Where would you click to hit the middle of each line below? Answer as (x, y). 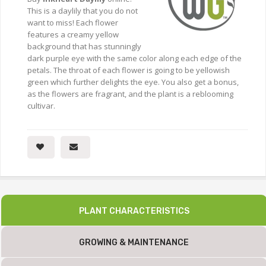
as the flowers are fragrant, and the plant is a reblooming (130, 94)
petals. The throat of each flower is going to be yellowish (129, 70)
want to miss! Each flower (73, 23)
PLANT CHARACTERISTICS (134, 211)
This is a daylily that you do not (83, 11)
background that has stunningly (84, 47)
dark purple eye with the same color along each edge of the (134, 58)
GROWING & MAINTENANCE (134, 243)
